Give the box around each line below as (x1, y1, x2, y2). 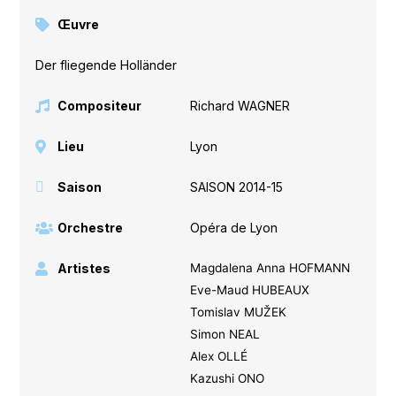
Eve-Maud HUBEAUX (189, 282, 309, 297)
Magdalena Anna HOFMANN (189, 260, 350, 275)
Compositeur (57, 97, 142, 113)
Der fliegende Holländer (35, 57, 178, 72)
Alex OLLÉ (189, 348, 247, 363)
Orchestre (57, 219, 124, 235)
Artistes (57, 260, 111, 276)
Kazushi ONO (189, 370, 264, 385)
